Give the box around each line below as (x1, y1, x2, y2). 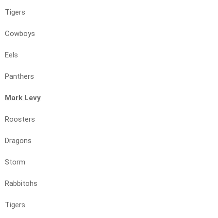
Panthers (5, 72, 34, 81)
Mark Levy (5, 93, 41, 103)
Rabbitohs (5, 179, 37, 188)
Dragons (5, 136, 32, 145)
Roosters (5, 115, 35, 124)
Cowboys (5, 29, 35, 38)
